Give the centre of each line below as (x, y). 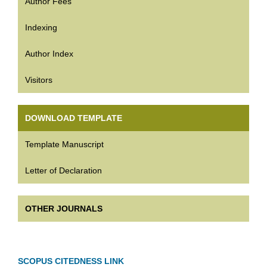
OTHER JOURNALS (64, 209)
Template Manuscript (64, 145)
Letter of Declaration (63, 171)
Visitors (39, 80)
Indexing (41, 28)
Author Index (49, 54)
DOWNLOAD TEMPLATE (74, 118)
